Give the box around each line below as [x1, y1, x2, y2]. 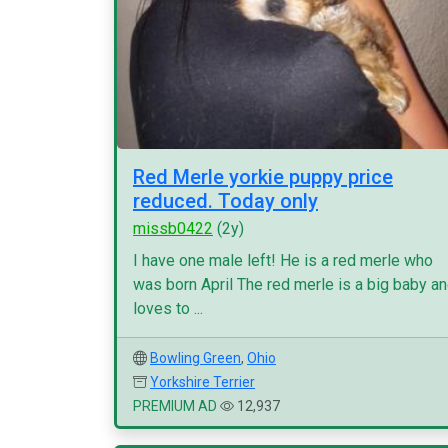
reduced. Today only [133, 189, 318, 213]
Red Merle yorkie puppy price [133, 165, 393, 189]
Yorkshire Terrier [150, 374, 255, 390]
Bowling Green [150, 350, 241, 366]
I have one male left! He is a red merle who [133, 251, 433, 270]
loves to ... [133, 299, 203, 318]
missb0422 [133, 219, 213, 238]
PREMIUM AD [133, 398, 217, 414]
